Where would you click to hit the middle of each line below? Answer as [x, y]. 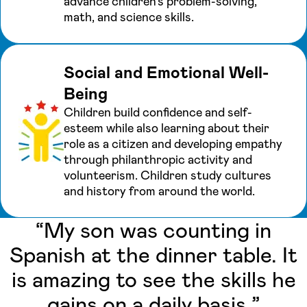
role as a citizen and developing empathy [173, 144]
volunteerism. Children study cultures [168, 175]
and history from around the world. [159, 191]
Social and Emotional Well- [166, 72]
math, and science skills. [129, 17]
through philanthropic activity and [158, 159]
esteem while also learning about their [167, 128]
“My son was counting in [153, 230]
